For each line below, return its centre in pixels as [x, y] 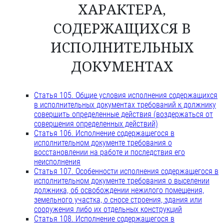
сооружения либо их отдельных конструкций [108, 209]
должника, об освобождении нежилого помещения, [119, 190]
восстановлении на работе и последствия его [109, 152]
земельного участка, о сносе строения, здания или [118, 200]
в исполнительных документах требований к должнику [125, 105]
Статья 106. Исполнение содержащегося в [104, 133]
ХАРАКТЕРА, [122, 10]
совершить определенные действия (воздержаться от [123, 114]
